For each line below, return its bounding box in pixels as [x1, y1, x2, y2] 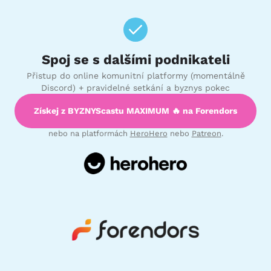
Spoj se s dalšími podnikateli [41, 51, 230, 67]
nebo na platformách [48, 128, 130, 138]
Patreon [191, 128, 221, 138]
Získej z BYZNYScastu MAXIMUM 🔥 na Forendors [34, 105, 237, 116]
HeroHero [129, 128, 168, 138]
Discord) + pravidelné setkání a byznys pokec [41, 82, 230, 93]
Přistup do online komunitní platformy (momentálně [26, 70, 245, 80]
